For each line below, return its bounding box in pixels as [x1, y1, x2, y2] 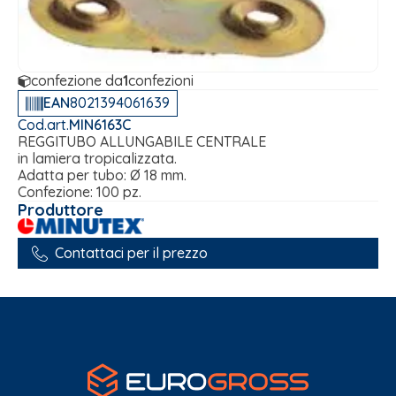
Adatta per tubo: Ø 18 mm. [18, 165, 187, 184]
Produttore [18, 199, 103, 220]
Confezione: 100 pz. [18, 182, 141, 201]
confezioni [128, 71, 194, 89]
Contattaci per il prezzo [55, 244, 208, 263]
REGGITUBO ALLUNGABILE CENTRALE [18, 132, 266, 150]
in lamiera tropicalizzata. [18, 148, 177, 167]
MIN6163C [69, 115, 131, 133]
